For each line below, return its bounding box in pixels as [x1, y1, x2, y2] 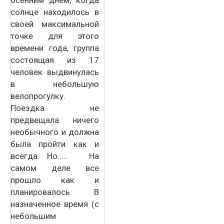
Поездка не [10, 102, 99, 113]
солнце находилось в [10, 6, 99, 17]
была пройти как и [10, 138, 99, 149]
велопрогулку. [10, 90, 65, 101]
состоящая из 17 [10, 54, 99, 65]
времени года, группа [10, 42, 99, 53]
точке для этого [10, 30, 99, 41]
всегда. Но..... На [10, 150, 99, 161]
